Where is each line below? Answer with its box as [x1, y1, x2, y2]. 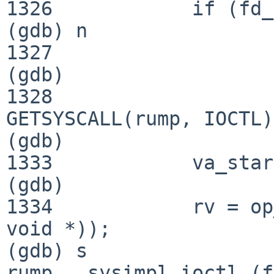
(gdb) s [6, 239, 87, 262]
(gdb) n [6, 19, 87, 42]
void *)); [6, 217, 111, 240]
